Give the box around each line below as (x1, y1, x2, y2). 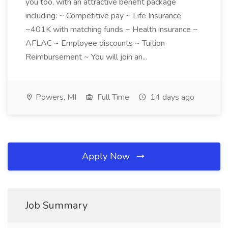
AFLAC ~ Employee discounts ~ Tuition (25, 38, 165, 49)
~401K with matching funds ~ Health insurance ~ (25, 24, 198, 35)
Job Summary (25, 198, 88, 212)
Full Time (95, 92, 129, 103)
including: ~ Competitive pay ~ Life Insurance (25, 10, 181, 21)
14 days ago (148, 92, 194, 103)
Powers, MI (34, 92, 76, 103)
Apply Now (82, 150, 132, 162)
